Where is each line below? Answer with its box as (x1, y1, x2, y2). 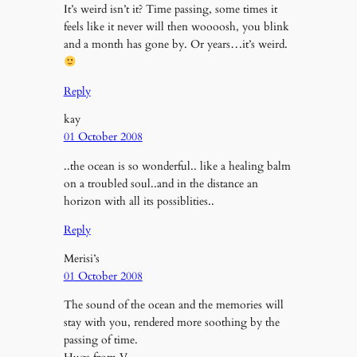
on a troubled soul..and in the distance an (63, 175, 258, 191)
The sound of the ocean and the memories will (63, 296, 284, 312)
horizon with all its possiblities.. (63, 193, 214, 209)
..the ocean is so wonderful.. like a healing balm (63, 158, 291, 174)
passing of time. (63, 331, 138, 347)
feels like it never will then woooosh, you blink (63, 19, 289, 35)
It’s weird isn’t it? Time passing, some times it (63, 2, 277, 18)
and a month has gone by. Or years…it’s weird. (63, 37, 288, 53)
